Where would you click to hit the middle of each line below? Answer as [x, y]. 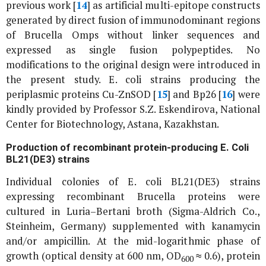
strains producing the [201, 79]
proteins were [218, 196]
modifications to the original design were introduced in [133, 64]
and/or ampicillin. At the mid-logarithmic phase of [133, 241]
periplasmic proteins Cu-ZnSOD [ [81, 94]
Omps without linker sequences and [161, 35]
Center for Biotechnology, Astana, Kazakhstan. [113, 124]
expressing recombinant [72, 196]
